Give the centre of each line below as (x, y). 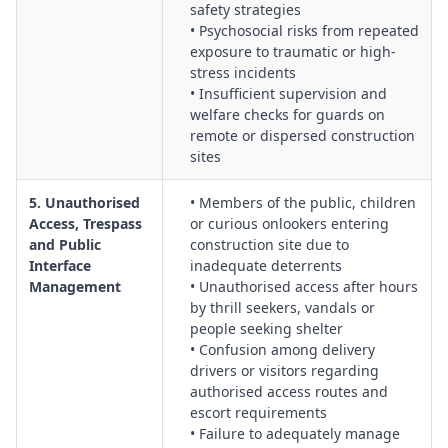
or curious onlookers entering (289, 223)
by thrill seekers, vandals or (282, 307)
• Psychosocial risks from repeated (304, 30)
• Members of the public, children (303, 202)
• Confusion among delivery (282, 349)
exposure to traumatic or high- (293, 51)
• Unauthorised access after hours (304, 286)
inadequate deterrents (266, 265)
